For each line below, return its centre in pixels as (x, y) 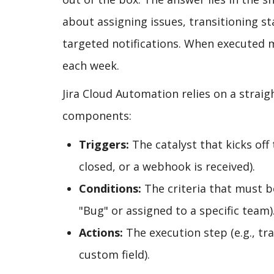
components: (97, 116)
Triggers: (104, 144)
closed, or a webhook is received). (167, 166)
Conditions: (110, 188)
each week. (91, 65)
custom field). (114, 254)
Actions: (101, 232)
